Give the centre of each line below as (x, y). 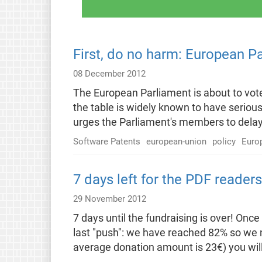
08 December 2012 (109, 73)
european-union (176, 141)
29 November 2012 (109, 199)
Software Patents (106, 141)
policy (224, 141)
